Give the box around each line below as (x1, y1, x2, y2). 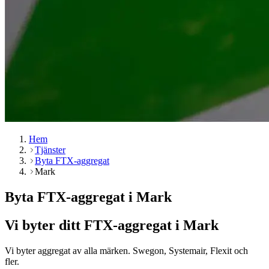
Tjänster (35, 145, 65, 155)
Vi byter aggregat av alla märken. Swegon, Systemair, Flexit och (5, 245, 248, 256)
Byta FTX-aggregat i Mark (5, 189, 172, 205)
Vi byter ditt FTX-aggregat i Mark (5, 217, 219, 233)
